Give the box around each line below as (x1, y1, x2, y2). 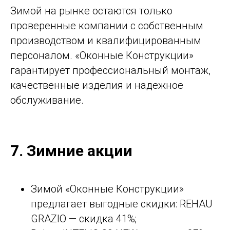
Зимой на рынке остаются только (10, 4, 172, 17)
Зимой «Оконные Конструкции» (31, 182, 184, 195)
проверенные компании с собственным (10, 19, 203, 32)
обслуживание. (10, 93, 84, 106)
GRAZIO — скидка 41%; (31, 212, 137, 225)
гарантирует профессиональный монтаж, (10, 64, 210, 76)
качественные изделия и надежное (10, 79, 183, 91)
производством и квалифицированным (10, 34, 201, 47)
